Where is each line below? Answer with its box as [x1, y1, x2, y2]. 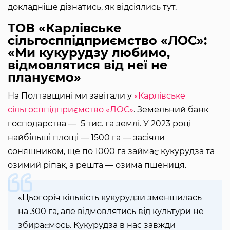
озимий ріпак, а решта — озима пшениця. [8, 160, 186, 170]
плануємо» [8, 70, 85, 85]
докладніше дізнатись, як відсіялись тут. [8, 2, 177, 12]
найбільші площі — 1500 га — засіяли [8, 132, 165, 143]
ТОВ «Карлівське [8, 21, 121, 36]
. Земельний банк [133, 105, 208, 115]
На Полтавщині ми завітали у [8, 91, 134, 101]
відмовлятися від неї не [8, 57, 167, 73]
